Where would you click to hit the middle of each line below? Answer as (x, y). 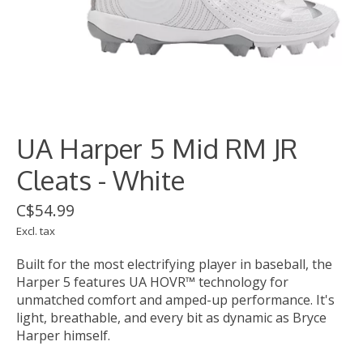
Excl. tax (36, 231)
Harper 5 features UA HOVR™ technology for (152, 282)
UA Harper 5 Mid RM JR (157, 149)
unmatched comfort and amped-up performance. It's (175, 300)
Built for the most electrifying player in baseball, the (174, 265)
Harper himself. (63, 336)
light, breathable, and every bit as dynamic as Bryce (171, 318)
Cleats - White (100, 180)
